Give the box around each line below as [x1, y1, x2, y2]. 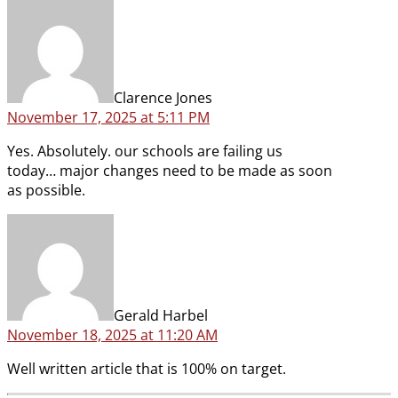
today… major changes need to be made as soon [7, 161, 332, 181]
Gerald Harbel [114, 306, 208, 326]
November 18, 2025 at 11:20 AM [7, 325, 218, 346]
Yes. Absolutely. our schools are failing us [7, 141, 283, 162]
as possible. [7, 180, 85, 201]
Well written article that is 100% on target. [7, 359, 286, 379]
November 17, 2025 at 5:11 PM [7, 107, 210, 128]
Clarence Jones [114, 88, 212, 108]
